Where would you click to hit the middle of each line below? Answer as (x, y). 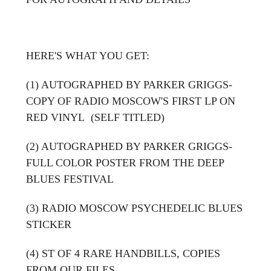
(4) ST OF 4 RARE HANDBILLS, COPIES (123, 253)
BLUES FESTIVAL (70, 179)
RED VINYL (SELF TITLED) (95, 117)
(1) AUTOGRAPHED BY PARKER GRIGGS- (129, 84)
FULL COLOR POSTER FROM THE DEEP (125, 162)
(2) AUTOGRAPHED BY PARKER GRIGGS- (129, 146)
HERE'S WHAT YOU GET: (88, 55)
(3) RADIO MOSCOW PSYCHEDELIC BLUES (134, 208)
